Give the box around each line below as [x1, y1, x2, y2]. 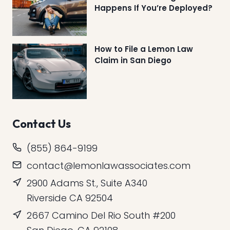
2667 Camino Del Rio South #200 [27, 209, 176, 222]
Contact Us [12, 117, 71, 131]
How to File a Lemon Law [94, 43, 193, 54]
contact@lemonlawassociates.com [27, 159, 190, 172]
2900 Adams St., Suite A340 [27, 177, 147, 190]
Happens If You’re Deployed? [94, 2, 213, 13]
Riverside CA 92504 [27, 191, 113, 205]
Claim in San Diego [94, 54, 171, 66]
